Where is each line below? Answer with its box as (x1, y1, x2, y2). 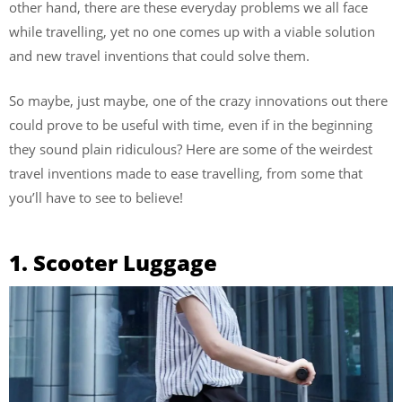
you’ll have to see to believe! (9, 188, 183, 206)
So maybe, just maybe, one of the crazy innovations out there (9, 91, 388, 109)
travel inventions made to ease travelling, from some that (9, 163, 363, 182)
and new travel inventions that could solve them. (9, 47, 313, 65)
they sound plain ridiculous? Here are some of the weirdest (9, 139, 372, 158)
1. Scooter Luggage (9, 248, 217, 277)
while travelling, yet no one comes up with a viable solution (9, 22, 375, 40)
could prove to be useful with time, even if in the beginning (9, 115, 372, 134)
